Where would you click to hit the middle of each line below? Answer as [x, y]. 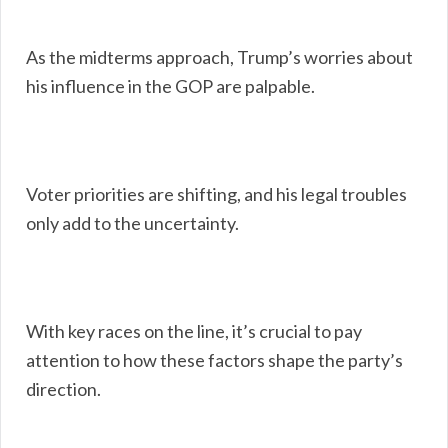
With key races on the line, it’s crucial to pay [194, 330]
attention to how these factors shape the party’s [214, 359]
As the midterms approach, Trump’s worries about [219, 56]
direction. [63, 388]
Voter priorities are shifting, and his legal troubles [216, 193]
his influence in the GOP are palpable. [170, 85]
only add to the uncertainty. [132, 222]
